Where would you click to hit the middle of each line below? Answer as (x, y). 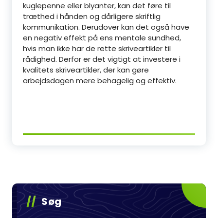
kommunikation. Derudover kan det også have (106, 27)
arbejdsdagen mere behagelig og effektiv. (100, 81)
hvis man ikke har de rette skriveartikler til (97, 48)
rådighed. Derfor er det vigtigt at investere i (102, 59)
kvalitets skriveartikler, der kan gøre (86, 70)
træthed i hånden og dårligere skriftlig (92, 16)
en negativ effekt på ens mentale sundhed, (102, 38)
